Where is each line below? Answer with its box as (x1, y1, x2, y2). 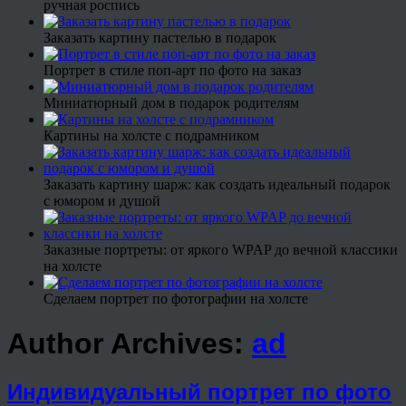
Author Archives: (7, 326, 252, 360)
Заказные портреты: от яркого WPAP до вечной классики (43, 242, 398, 258)
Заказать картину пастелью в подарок (43, 30, 276, 46)
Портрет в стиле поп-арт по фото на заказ (43, 63, 301, 79)
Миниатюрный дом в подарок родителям (43, 95, 299, 111)
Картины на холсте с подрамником (43, 128, 259, 144)
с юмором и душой (43, 193, 160, 209)
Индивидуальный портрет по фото (7, 379, 391, 404)
